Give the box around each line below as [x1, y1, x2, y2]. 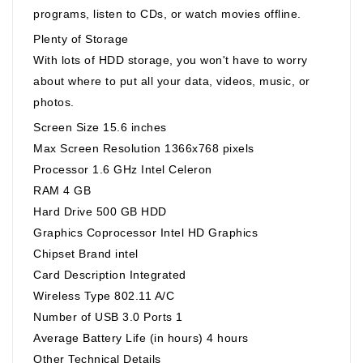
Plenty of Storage [33, 32, 129, 45]
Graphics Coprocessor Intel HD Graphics [33, 225, 258, 239]
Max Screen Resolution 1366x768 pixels [33, 141, 254, 155]
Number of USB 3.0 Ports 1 [33, 310, 183, 323]
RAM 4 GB [33, 183, 91, 197]
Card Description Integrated [33, 267, 186, 281]
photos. [33, 95, 75, 109]
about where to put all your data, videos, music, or [33, 74, 310, 88]
